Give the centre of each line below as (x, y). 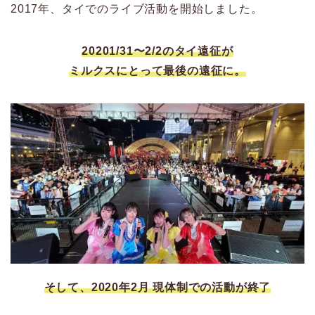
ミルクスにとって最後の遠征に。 (157, 71)
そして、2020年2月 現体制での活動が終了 (157, 288)
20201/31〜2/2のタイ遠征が (157, 51)
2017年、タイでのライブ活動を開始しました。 (137, 9)
